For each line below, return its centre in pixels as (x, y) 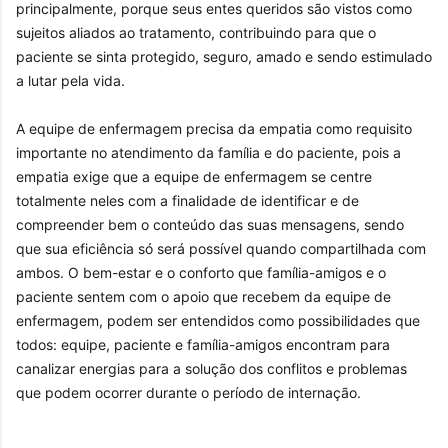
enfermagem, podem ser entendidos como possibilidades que (218, 320)
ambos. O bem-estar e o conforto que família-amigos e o (201, 272)
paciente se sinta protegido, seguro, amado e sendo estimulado (224, 56)
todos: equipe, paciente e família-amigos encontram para (203, 344)
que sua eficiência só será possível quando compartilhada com (221, 248)
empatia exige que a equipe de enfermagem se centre (194, 176)
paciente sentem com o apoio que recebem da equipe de (203, 296)
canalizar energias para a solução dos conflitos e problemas (211, 368)
